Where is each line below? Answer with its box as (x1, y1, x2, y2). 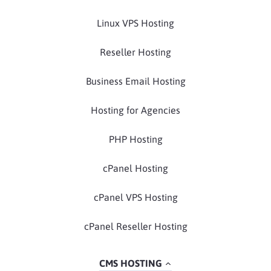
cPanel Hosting (103, 163, 168, 174)
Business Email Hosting (85, 76, 186, 87)
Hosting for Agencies (91, 105, 180, 116)
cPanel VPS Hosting (93, 192, 178, 203)
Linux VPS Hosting (97, 18, 174, 29)
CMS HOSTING (99, 258, 162, 269)
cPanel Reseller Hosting (83, 221, 188, 232)
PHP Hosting (108, 134, 163, 145)
